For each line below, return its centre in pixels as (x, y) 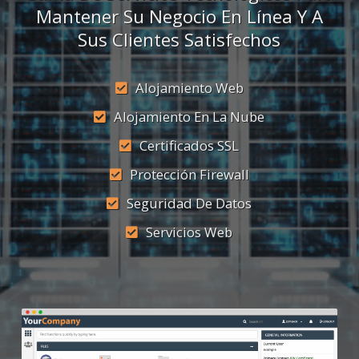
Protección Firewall (189, 174)
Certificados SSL (190, 145)
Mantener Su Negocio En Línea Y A (179, 16)
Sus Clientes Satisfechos (179, 39)
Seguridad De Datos (190, 203)
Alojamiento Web (189, 87)
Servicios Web (190, 232)
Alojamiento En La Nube (190, 116)
